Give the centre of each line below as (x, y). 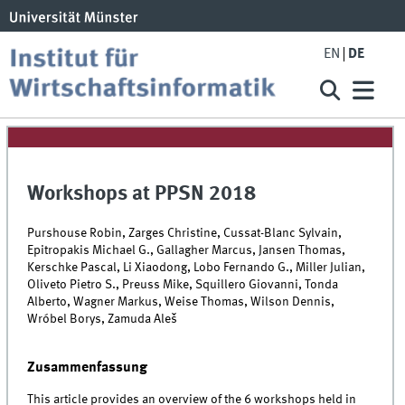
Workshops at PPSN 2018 (142, 195)
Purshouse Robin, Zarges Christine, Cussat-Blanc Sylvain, (185, 233)
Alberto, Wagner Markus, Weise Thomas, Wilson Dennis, (181, 301)
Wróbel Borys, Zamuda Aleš (103, 319)
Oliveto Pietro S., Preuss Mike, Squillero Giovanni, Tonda (183, 284)
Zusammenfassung (88, 367)
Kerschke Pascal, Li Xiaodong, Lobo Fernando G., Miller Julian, (197, 267)
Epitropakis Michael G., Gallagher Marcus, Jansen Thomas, (187, 250)
